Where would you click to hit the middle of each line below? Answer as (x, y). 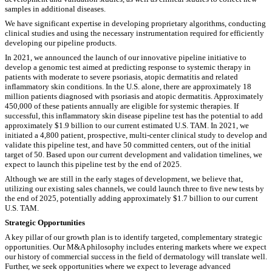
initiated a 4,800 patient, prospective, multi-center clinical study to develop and (136, 135)
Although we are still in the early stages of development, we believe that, (124, 178)
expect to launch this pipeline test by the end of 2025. (93, 164)
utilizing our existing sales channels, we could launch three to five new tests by (134, 188)
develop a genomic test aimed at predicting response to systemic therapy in (128, 67)
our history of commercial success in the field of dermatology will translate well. (136, 256)
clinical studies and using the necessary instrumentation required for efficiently (134, 33)
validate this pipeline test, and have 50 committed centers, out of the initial (128, 144)
